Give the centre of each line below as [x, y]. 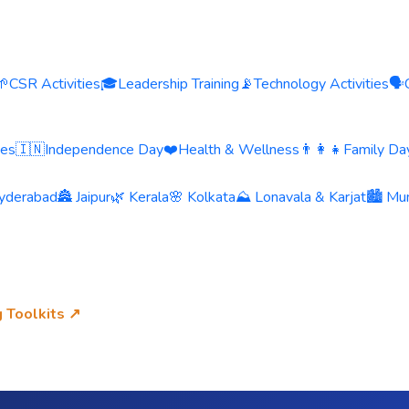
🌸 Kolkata [202, 197]
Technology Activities [321, 84]
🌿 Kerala [140, 197]
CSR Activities [55, 84]
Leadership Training [178, 84]
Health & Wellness [239, 150]
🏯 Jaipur [84, 197]
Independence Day [104, 150]
